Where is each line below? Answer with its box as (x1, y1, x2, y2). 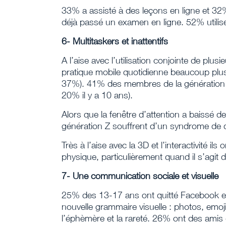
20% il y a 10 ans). (62, 90, 133, 100)
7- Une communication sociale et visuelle (62, 171, 218, 181)
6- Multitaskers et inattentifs (62, 36, 168, 46)
